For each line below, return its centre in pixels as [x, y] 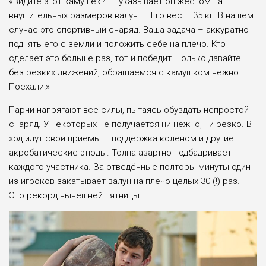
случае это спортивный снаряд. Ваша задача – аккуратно [129, 29]
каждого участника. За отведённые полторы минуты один [130, 167]
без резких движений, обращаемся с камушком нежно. [125, 72]
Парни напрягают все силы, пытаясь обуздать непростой [129, 110]
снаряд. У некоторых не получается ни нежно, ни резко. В [130, 124]
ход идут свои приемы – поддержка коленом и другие [121, 138]
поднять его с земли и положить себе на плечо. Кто [117, 44]
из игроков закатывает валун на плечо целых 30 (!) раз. [124, 181]
